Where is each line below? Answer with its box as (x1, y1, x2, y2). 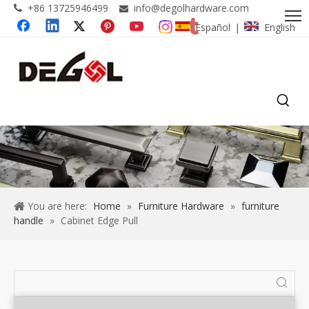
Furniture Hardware (138, 199, 224, 213)
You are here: (28, 199, 87, 213)
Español (195, 20, 230, 34)
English (264, 20, 295, 34)
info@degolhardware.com (134, 1, 249, 14)
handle (14, 214, 43, 228)
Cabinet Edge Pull (61, 214, 138, 228)
